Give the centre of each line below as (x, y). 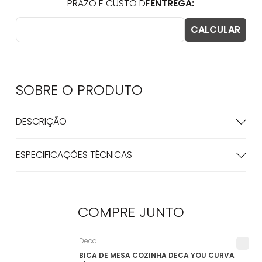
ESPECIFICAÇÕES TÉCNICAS (74, 155)
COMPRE (108, 212)
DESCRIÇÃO (41, 121)
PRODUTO (110, 90)
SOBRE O (46, 90)
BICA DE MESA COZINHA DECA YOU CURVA (156, 255)
